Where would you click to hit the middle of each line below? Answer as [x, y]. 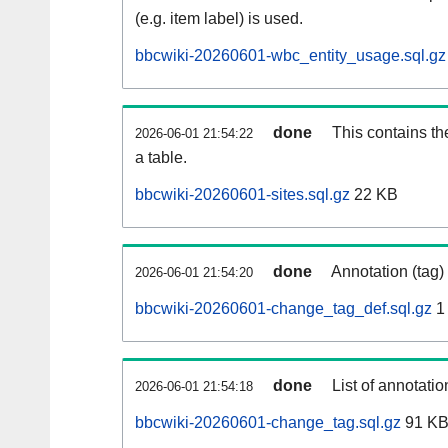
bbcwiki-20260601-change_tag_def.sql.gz [283, 309]
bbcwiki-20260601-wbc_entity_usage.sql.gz [290, 56]
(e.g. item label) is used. [219, 19]
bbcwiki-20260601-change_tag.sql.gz [268, 423]
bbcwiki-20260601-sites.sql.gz [242, 195]
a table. [161, 158]
